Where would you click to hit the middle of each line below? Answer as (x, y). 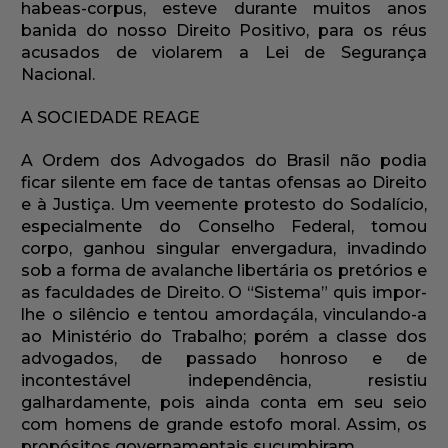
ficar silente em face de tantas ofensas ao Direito (224, 183)
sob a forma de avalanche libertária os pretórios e (224, 271)
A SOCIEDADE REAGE (110, 118)
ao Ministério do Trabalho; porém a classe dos (224, 337)
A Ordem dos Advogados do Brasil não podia (224, 161)
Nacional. (58, 75)
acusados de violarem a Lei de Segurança (224, 53)
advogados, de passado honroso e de (224, 359)
